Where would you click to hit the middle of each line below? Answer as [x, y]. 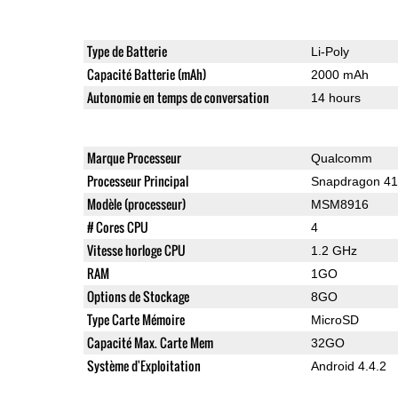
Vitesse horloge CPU [136, 250]
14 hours [335, 97]
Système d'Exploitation [143, 365]
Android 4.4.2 [348, 366]
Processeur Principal [137, 180]
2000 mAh [339, 74]
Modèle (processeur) [136, 203]
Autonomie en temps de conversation [178, 97]
